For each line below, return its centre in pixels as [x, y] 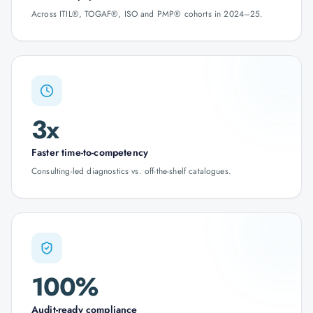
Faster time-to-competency [90, 152]
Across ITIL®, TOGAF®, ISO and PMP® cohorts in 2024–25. [147, 14]
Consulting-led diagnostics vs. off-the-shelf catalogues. [131, 171]
